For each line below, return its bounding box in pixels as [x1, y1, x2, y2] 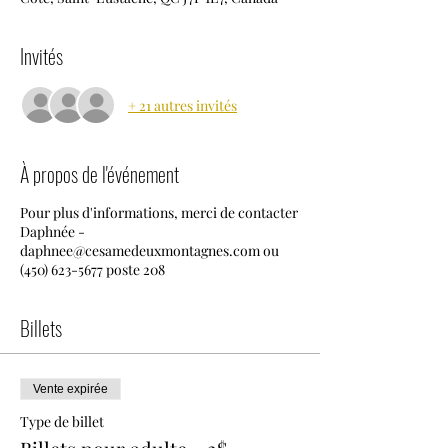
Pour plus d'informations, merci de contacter [20, 203, 298, 222]
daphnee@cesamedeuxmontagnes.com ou [20, 241, 279, 260]
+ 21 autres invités [128, 95, 237, 115]
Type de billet [20, 412, 104, 431]
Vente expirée [33, 382, 108, 396]
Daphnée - [20, 222, 85, 241]
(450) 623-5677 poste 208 [20, 260, 165, 279]
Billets [20, 313, 62, 343]
